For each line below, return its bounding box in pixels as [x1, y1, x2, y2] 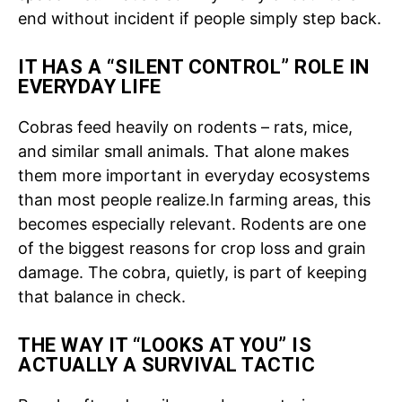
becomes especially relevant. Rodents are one [18, 214, 366, 233]
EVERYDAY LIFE [18, 74, 162, 98]
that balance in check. [18, 286, 186, 306]
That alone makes [214, 141, 349, 161]
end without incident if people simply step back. [18, 8, 381, 28]
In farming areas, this [210, 189, 371, 209]
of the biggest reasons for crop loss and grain [18, 238, 366, 258]
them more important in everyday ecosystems [18, 165, 370, 185]
